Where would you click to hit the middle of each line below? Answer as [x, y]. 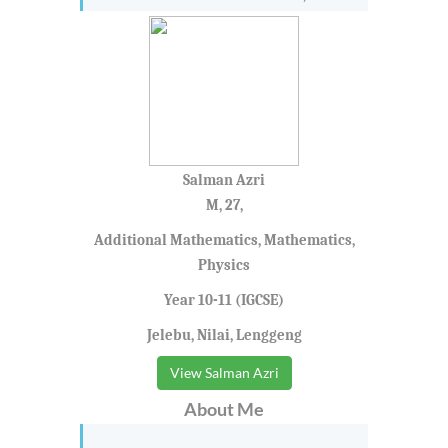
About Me [224, 409]
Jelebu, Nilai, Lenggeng [224, 335]
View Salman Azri [224, 373]
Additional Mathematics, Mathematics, [224, 240]
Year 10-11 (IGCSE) [224, 300]
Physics [224, 265]
